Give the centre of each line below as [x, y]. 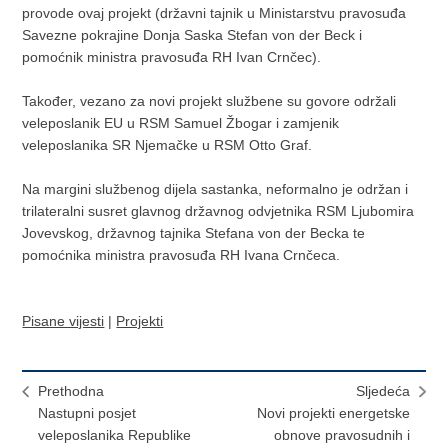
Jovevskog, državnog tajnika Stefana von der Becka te [194, 233]
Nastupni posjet [87, 413]
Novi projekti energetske [333, 413]
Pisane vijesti [63, 321]
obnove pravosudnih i [341, 435]
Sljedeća [382, 391]
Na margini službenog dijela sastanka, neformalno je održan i [215, 189]
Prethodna [71, 391]
